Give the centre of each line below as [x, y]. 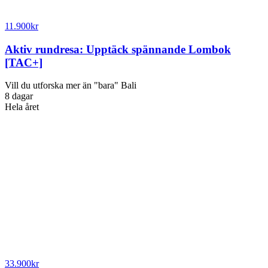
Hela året [22, 107]
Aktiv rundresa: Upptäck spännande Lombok [118, 49]
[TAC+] [24, 62]
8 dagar [19, 96]
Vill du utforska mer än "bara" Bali [71, 86]
